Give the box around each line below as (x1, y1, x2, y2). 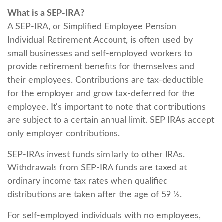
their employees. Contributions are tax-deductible (7, 76, 204, 85)
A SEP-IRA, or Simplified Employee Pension (7, 22, 176, 31)
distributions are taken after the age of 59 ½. (7, 190, 182, 199)
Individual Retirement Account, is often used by (7, 36, 193, 45)
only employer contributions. (7, 129, 120, 138)
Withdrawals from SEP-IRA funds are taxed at (7, 164, 187, 172)
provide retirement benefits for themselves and (7, 62, 194, 71)
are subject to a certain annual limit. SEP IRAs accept (7, 116, 214, 125)
